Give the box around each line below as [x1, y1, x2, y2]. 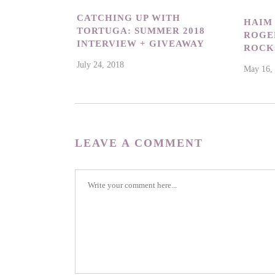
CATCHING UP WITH [77, 13, 180, 23]
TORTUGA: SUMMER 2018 [77, 26, 205, 36]
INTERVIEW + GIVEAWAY [77, 39, 204, 49]
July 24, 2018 [77, 60, 124, 70]
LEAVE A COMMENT [75, 137, 203, 150]
